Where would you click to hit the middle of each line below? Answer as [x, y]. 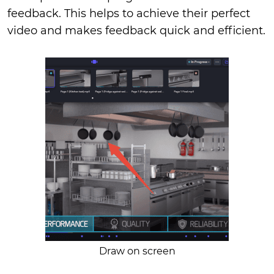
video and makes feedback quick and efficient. [136, 31]
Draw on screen [137, 251]
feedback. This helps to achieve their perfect [129, 13]
